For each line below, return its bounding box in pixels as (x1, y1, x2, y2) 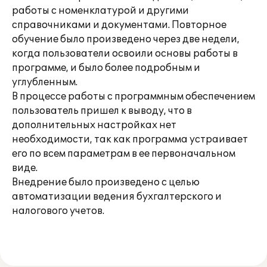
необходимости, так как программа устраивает (12, 133, 248, 145)
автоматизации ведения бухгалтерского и (12, 191, 222, 203)
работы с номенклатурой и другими (12, 5, 189, 17)
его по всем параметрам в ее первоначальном (12, 148, 235, 160)
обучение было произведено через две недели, (12, 33, 240, 45)
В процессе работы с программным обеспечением (12, 91, 255, 103)
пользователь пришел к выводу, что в (12, 105, 192, 117)
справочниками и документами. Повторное (12, 19, 226, 31)
